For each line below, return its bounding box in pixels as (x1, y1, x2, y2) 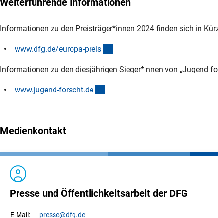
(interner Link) (112, 43, 160, 53)
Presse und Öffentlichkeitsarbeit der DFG (10, 187, 188, 199)
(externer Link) (105, 84, 154, 94)
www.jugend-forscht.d (15, 85, 90, 94)
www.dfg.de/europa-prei (15, 44, 97, 54)
